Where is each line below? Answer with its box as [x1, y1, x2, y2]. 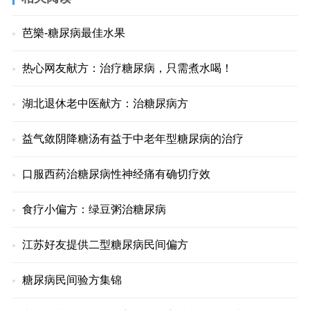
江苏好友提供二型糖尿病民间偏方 [21, 239, 188, 250]
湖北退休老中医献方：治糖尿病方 [21, 98, 188, 109]
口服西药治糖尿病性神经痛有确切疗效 [21, 168, 210, 180]
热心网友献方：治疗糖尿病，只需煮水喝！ [21, 62, 232, 74]
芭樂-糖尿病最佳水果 [21, 27, 125, 39]
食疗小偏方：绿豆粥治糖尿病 [21, 203, 166, 215]
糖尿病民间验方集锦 [21, 274, 122, 286]
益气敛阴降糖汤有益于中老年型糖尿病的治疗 [21, 133, 244, 145]
